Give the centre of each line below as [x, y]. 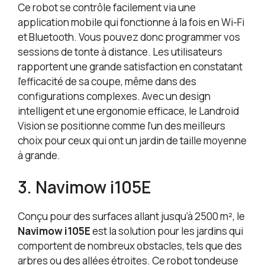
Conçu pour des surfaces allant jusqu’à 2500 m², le [131, 216]
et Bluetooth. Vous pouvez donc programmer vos [129, 37]
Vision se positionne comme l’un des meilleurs [122, 125]
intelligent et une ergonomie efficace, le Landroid [128, 111]
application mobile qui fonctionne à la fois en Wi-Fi [131, 22]
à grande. [39, 155]
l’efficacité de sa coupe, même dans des [107, 81]
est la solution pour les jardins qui [167, 231]
